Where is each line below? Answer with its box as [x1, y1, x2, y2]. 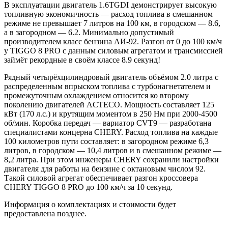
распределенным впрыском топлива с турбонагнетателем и [4, 81, 211, 91]
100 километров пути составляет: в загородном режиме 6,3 [4, 136, 209, 146]
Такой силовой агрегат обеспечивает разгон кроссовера [4, 173, 198, 182]
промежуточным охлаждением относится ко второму [4, 91, 189, 100]
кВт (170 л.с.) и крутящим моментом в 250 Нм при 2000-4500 [4, 109, 217, 118]
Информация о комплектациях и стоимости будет [4, 199, 176, 209]
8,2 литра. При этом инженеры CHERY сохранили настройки [4, 155, 219, 164]
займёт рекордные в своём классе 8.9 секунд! [4, 55, 160, 64]
